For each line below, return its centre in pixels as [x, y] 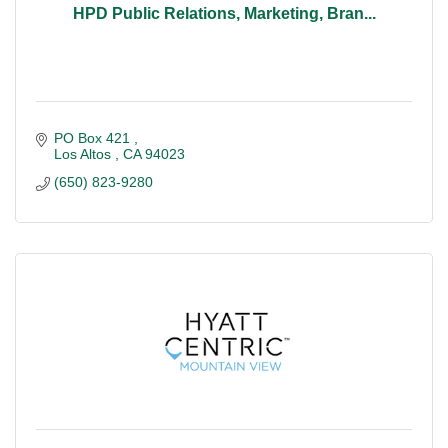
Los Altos [84, 154]
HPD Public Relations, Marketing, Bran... [224, 13]
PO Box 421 [93, 138]
